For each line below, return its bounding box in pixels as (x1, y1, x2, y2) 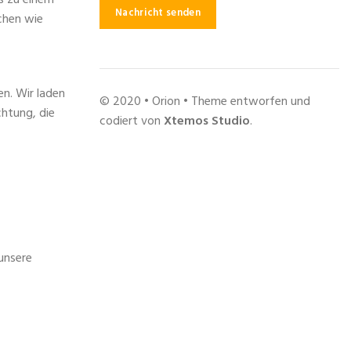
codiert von (100, 111, 164, 132)
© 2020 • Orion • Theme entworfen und (100, 92, 310, 112)
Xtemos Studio (164, 111, 250, 132)
